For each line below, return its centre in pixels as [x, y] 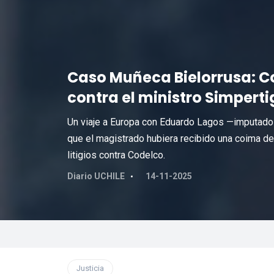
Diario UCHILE [96, 176]
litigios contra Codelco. [116, 155]
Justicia [90, 268]
